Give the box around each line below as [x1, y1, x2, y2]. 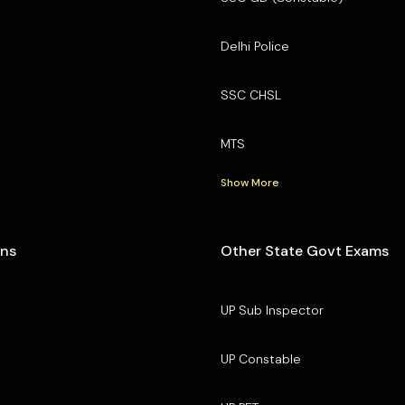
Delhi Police [220, 37, 289, 54]
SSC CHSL [220, 86, 281, 103]
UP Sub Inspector [220, 301, 324, 318]
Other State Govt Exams [220, 240, 389, 260]
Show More [220, 174, 279, 190]
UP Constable [220, 350, 301, 367]
